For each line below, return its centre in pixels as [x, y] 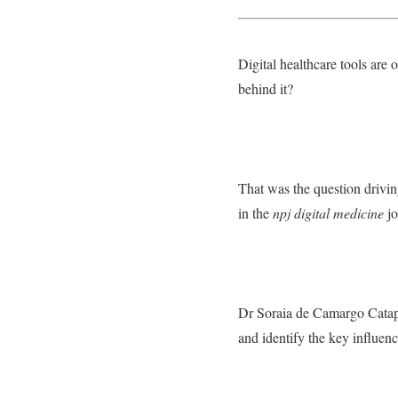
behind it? [266, 88]
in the [255, 213]
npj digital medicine [328, 213]
